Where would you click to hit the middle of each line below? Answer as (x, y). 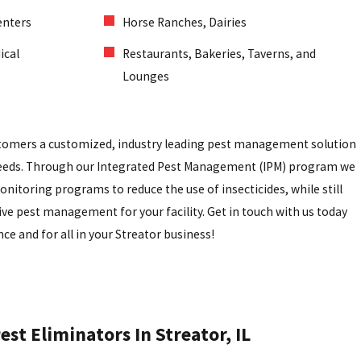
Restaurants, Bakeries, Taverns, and (220, 54)
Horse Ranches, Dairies (185, 23)
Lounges (146, 77)
